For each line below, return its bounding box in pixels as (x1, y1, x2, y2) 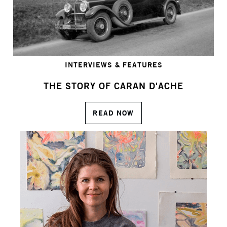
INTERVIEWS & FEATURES (64, 60, 163, 70)
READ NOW (93, 108, 134, 118)
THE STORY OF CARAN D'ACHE (44, 80, 183, 92)
